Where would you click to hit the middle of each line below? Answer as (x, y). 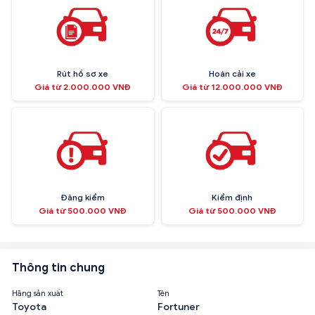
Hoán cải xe (232, 73)
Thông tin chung (58, 268)
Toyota (29, 307)
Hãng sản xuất (38, 293)
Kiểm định (232, 197)
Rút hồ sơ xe (83, 73)
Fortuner (179, 307)
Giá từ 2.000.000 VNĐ (83, 86)
